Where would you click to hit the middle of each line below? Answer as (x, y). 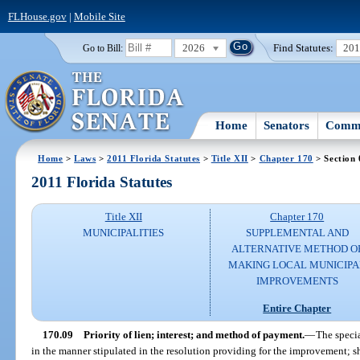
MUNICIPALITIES (124, 233)
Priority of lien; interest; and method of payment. (194, 334)
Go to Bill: (102, 48)
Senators (287, 125)
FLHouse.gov (37, 16)
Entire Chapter (297, 308)
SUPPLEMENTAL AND (297, 233)
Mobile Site (99, 16)
